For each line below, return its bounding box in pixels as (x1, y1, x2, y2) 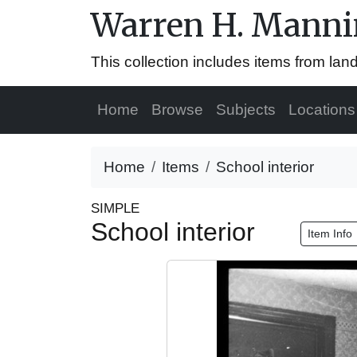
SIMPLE (91, 201, 139, 216)
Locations (288, 101, 355, 118)
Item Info (308, 227, 355, 241)
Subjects (216, 101, 276, 118)
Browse (151, 101, 203, 118)
